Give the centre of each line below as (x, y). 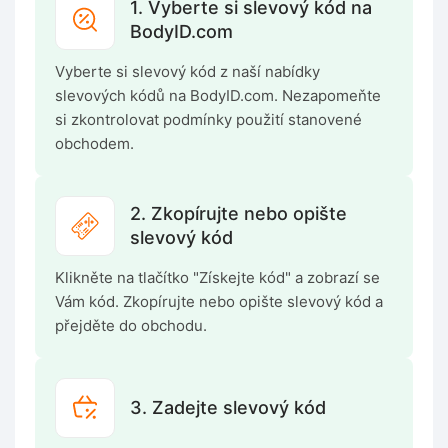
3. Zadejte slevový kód (228, 408)
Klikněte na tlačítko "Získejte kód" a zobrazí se (217, 278)
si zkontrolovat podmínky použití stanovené (208, 120)
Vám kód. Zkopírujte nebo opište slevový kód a (219, 302)
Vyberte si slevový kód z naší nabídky (187, 72)
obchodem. (94, 144)
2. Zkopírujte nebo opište (238, 214)
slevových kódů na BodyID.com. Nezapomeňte (218, 96)
